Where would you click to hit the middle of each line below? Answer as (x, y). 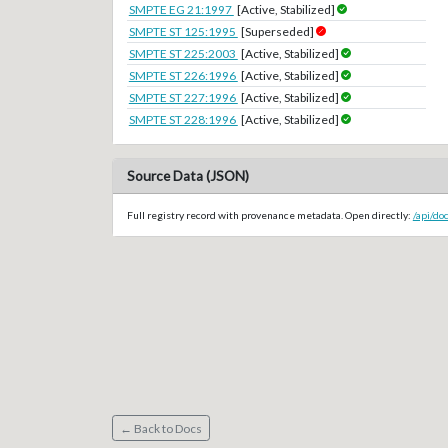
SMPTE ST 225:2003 (183, 54)
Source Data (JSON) (187, 176)
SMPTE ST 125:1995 (183, 32)
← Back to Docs (160, 428)
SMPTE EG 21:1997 (181, 10)
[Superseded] (278, 32)
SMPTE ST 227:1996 (183, 98)
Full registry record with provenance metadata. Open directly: (269, 214)
